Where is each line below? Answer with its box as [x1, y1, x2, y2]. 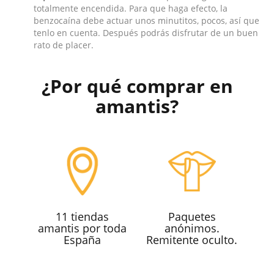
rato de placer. [34, 39, 94, 51]
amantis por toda [38, 221, 127, 236]
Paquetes [168, 209, 216, 224]
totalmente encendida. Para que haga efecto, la [34, 2, 228, 15]
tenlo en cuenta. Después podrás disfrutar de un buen [34, 27, 258, 39]
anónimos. [164, 221, 220, 236]
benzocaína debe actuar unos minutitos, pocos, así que [34, 15, 259, 27]
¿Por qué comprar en [41, 73, 233, 99]
